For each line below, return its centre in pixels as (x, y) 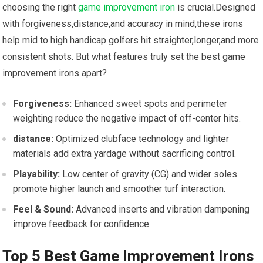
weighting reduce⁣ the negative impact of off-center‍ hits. (127, 119)
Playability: (37, 174)
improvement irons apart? (55, 73)
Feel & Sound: (43, 210)
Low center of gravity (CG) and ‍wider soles (149, 174)
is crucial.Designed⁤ (215, 8)
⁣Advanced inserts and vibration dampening (162, 210)
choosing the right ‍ (41, 8)
